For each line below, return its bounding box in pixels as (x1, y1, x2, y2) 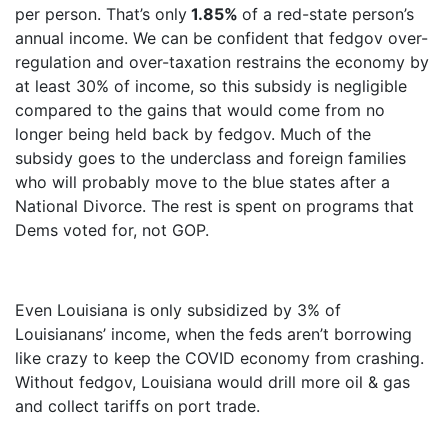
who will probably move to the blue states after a (15, 171, 390, 192)
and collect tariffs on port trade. (15, 395, 260, 416)
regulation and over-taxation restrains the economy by (15, 51, 429, 72)
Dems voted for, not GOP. (15, 219, 209, 240)
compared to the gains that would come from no (15, 99, 385, 120)
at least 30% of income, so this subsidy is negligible (15, 75, 407, 96)
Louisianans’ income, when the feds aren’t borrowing (15, 323, 412, 344)
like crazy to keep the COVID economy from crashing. (15, 347, 424, 368)
